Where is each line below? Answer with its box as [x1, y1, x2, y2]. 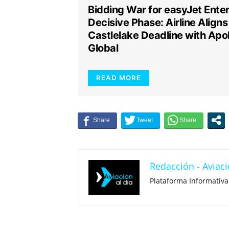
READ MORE [96, 74, 141, 82]
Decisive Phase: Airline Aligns [88, 16, 227, 29]
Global [88, 42, 118, 54]
